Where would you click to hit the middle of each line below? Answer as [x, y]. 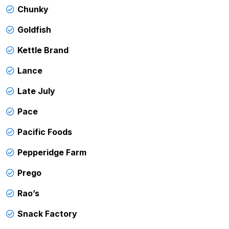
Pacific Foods [45, 132]
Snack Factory [47, 213]
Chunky [33, 9]
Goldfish [34, 29]
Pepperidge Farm [52, 152]
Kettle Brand [43, 50]
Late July [36, 91]
